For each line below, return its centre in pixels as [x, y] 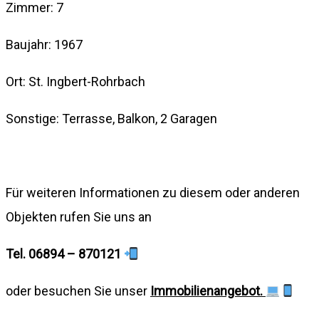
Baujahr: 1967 [44, 44]
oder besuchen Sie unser [78, 291]
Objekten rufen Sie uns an [79, 216]
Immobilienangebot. [208, 291]
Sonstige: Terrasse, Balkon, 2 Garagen [111, 118]
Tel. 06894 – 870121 [63, 253]
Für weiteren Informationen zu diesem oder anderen [153, 192]
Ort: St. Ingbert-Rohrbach [75, 81]
